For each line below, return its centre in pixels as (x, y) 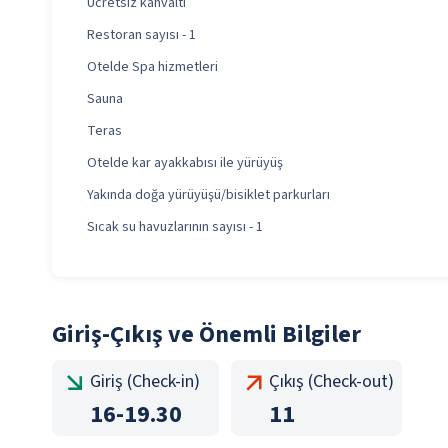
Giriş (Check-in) (145, 382)
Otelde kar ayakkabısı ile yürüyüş (185, 163)
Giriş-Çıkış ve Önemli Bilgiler (206, 335)
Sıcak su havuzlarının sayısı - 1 (175, 227)
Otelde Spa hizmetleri (152, 67)
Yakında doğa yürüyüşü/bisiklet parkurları (208, 195)
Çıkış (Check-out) (331, 382)
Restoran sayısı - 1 (141, 35)
